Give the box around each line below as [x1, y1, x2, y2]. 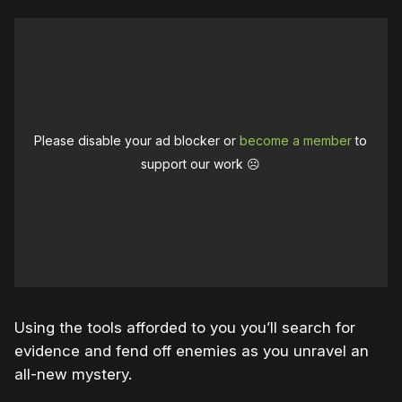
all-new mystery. [14, 365, 132, 384]
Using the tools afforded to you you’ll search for [14, 319, 355, 337]
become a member [240, 133, 353, 149]
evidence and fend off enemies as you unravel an [14, 342, 369, 361]
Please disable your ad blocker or [34, 133, 240, 149]
